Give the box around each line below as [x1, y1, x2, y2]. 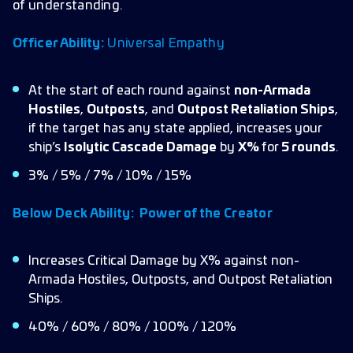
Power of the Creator [139, 207, 273, 220]
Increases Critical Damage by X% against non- [28, 255, 299, 267]
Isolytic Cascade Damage [64, 141, 217, 154]
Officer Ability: [13, 37, 105, 50]
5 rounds [281, 141, 336, 154]
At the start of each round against [28, 84, 234, 97]
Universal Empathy [104, 37, 225, 50]
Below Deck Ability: [13, 207, 137, 220]
